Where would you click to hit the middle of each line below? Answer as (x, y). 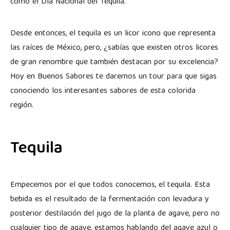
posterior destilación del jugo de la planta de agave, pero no (115, 214)
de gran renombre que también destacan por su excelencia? (114, 62)
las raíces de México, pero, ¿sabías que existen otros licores (114, 48)
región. (22, 106)
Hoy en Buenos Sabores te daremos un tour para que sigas (113, 77)
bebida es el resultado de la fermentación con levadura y (110, 199)
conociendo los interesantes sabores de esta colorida (103, 91)
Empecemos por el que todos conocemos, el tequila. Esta (110, 185)
